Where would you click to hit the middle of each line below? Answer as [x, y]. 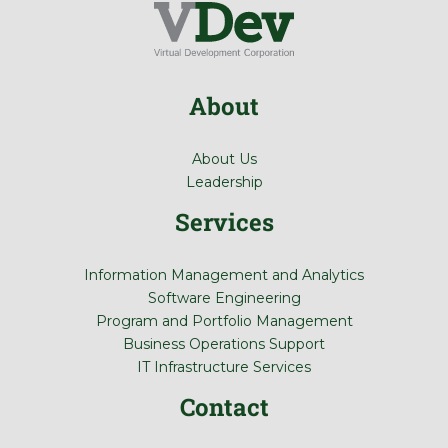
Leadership [224, 182]
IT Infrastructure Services [224, 367]
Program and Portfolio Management [224, 321]
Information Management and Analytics [224, 275]
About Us [224, 159]
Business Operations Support [224, 344]
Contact [224, 407]
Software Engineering [224, 298]
